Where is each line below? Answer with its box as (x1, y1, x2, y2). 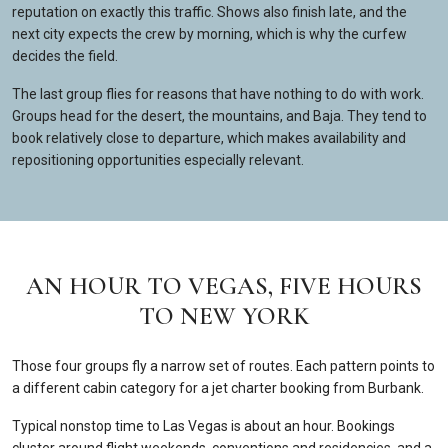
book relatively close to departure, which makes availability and (12, 130, 406, 146)
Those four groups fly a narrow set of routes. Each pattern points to (12, 358, 435, 374)
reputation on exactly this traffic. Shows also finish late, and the (12, 4, 407, 20)
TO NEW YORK (138, 301, 310, 331)
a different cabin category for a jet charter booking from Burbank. (12, 380, 424, 396)
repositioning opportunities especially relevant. (12, 152, 304, 168)
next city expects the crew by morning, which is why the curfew (12, 26, 407, 42)
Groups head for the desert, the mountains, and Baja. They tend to (12, 108, 427, 124)
